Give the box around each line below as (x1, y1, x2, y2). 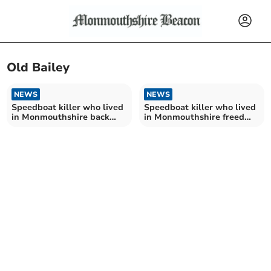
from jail (144, 120, 178, 132)
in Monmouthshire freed (144, 111, 244, 123)
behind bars (11, 120, 62, 132)
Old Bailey (7, 59, 70, 76)
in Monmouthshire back (11, 111, 110, 123)
